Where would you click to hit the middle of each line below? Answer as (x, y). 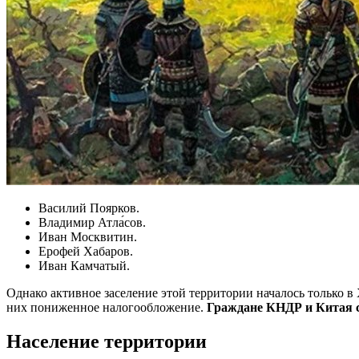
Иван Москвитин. (88, 236)
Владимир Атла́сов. (92, 222)
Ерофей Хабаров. (86, 251)
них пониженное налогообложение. (107, 307)
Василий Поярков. (89, 208)
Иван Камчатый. (84, 265)
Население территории (107, 341)
